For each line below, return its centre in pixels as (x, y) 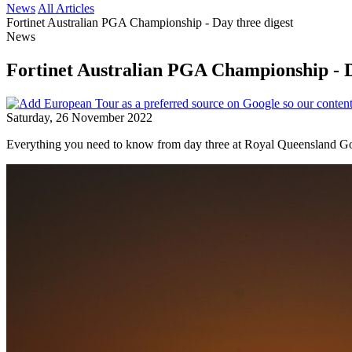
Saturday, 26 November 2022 (79, 117)
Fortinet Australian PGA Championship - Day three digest (150, 22)
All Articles (66, 8)
